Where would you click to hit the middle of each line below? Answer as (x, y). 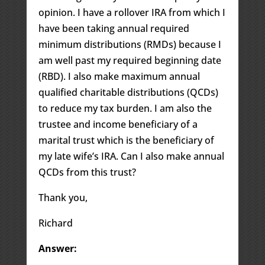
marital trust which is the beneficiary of (126, 140)
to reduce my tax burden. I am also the (125, 108)
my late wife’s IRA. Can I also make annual (131, 156)
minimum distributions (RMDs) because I (130, 44)
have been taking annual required (114, 28)
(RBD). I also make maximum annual (119, 76)
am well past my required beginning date (130, 60)
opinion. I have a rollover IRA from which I (132, 12)
